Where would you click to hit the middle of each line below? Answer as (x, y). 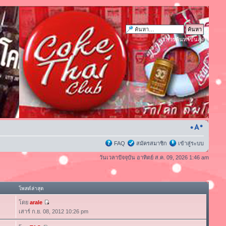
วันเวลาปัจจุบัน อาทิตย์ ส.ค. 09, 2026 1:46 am (154, 157)
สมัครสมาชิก (152, 143)
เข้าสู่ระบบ (191, 143)
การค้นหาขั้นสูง (185, 39)
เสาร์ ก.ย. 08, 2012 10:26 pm (53, 211)
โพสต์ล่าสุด (31, 188)
